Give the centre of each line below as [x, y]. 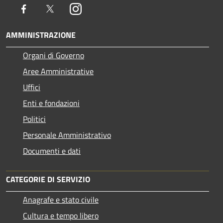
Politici [34, 119]
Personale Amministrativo [67, 135]
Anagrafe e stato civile [61, 199]
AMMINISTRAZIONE [41, 35]
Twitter [67, 8]
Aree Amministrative [58, 71]
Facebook [45, 8]
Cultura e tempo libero [61, 215]
